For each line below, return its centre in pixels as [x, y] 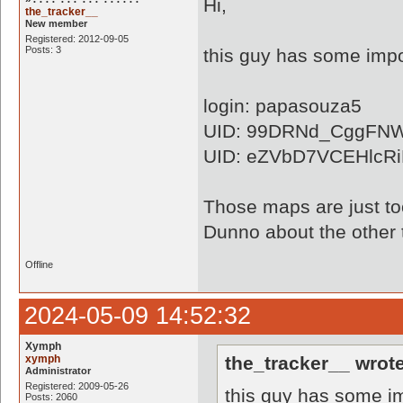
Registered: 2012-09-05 [77, 39]
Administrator [58, 371]
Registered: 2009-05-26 [77, 386]
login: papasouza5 [282, 106]
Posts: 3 [43, 49]
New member [56, 23]
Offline [39, 264]
